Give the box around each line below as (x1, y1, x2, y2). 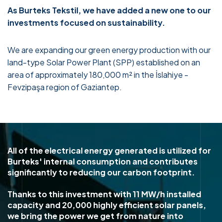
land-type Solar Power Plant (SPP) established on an (7, 57, 200, 67)
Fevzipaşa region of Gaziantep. (7, 82, 122, 92)
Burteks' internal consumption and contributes (7, 156, 198, 166)
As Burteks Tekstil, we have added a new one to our (7, 5, 211, 15)
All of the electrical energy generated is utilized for (7, 145, 211, 156)
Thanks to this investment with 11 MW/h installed (7, 189, 201, 199)
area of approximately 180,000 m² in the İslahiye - (7, 69, 188, 80)
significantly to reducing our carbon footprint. (7, 167, 195, 177)
